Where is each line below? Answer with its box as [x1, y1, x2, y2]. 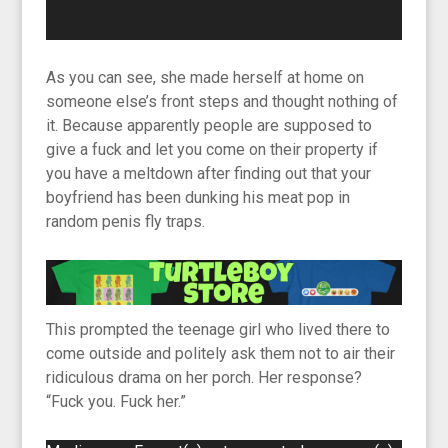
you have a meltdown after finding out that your [46, 164, 372, 184]
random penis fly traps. [46, 212, 206, 232]
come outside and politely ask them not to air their [46, 344, 396, 364]
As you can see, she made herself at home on [46, 68, 365, 88]
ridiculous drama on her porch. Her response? [46, 368, 363, 388]
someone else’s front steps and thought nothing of [46, 92, 399, 112]
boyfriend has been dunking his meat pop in [46, 188, 351, 208]
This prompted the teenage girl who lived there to [46, 320, 391, 340]
